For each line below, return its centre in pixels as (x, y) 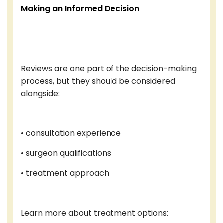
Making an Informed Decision (80, 8)
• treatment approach (65, 173)
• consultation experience (71, 133)
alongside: (40, 93)
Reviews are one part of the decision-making (109, 68)
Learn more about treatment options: (95, 213)
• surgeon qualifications (66, 153)
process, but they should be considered (98, 81)
